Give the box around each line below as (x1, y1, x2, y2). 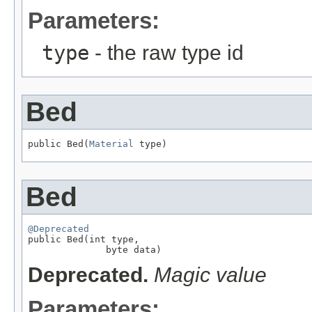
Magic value (154, 263, 267, 287)
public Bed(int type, (28, 233, 139, 244)
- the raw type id (89, 40, 244, 64)
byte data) (28, 244, 162, 255)
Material (89, 138, 134, 149)
